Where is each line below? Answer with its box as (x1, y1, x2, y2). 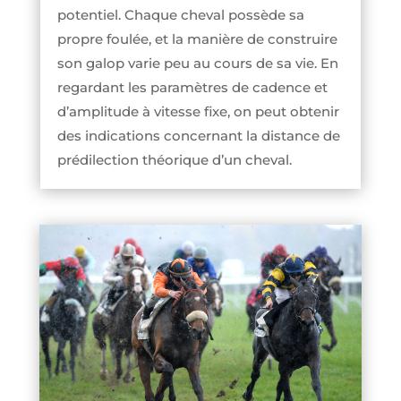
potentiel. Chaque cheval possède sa (56, 5, 304, 23)
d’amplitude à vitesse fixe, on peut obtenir (56, 102, 339, 120)
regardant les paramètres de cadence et (56, 78, 328, 96)
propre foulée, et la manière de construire (56, 30, 337, 47)
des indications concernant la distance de (56, 126, 340, 144)
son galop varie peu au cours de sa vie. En (56, 54, 338, 72)
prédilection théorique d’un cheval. (56, 150, 295, 168)
